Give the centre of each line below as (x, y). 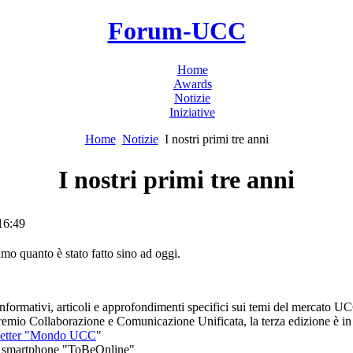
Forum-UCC (176, 31)
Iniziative (192, 112)
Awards (192, 84)
